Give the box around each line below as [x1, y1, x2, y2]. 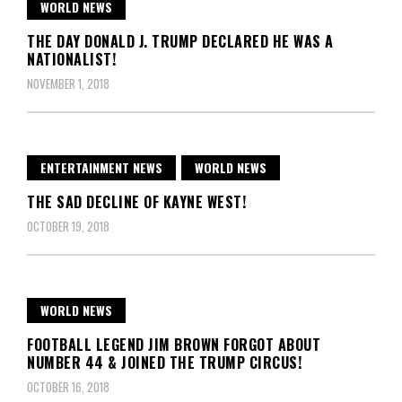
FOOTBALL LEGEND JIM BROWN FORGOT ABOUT [27, 334, 320, 356]
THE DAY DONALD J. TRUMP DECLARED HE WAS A [27, 31, 334, 53]
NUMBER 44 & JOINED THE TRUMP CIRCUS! [27, 352, 301, 374]
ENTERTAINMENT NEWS [40, 158, 162, 178]
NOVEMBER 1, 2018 [27, 74, 109, 93]
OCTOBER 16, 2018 [27, 378, 109, 397]
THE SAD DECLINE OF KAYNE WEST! [27, 191, 246, 214]
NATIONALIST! [27, 48, 116, 71]
